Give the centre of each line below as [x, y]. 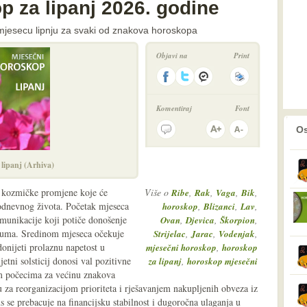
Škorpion [237, 220]
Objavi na [172, 56]
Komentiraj [174, 108]
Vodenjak [237, 234]
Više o [158, 192]
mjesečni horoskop [181, 247]
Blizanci [219, 206]
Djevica [200, 220]
